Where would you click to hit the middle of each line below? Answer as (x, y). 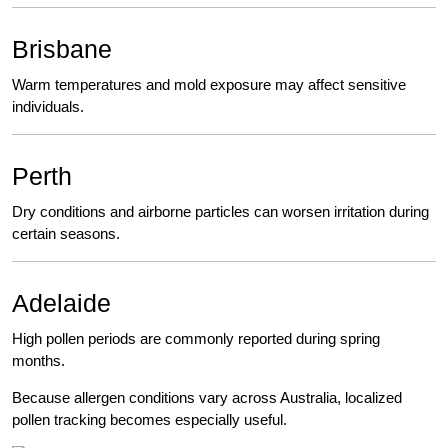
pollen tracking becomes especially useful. (149, 420)
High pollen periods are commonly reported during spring (196, 339)
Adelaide (61, 303)
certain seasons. (66, 234)
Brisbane (62, 49)
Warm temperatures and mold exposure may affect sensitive (209, 85)
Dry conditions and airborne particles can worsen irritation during (220, 212)
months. (38, 361)
